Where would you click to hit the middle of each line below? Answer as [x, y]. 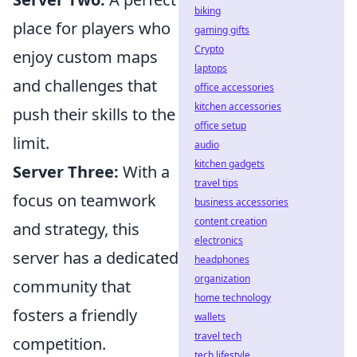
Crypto [209, 49]
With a [144, 171]
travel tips [216, 183]
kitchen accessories [238, 106]
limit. [31, 143]
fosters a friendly [75, 315]
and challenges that [85, 85]
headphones [222, 259]
